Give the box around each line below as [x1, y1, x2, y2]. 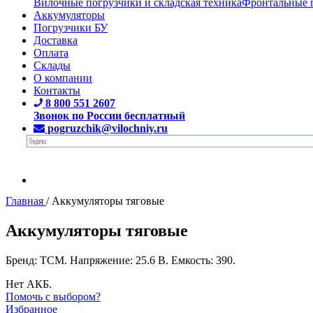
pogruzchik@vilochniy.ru [48, 122, 168, 134]
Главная [6, 194, 43, 207]
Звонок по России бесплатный [34, 109, 185, 122]
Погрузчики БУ [34, 21, 108, 34]
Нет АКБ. [6, 277, 52, 290]
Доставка [34, 34, 78, 46]
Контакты [34, 84, 80, 96]
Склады [34, 59, 71, 71]
